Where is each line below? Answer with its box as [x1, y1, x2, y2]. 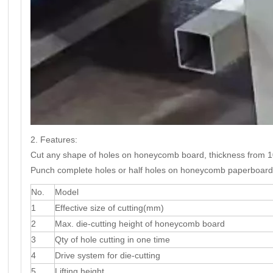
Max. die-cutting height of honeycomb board [55, 219, 225, 229]
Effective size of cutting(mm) [55, 203, 164, 213]
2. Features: [30, 135, 77, 145]
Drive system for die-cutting [55, 250, 160, 261]
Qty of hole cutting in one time [55, 235, 170, 245]
